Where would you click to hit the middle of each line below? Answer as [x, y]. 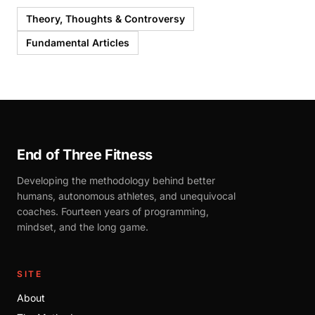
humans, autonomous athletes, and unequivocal [126, 196]
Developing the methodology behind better [116, 180]
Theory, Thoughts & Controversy [105, 18]
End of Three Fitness [85, 155]
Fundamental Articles [78, 42]
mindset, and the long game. [83, 227]
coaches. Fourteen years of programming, [113, 211]
